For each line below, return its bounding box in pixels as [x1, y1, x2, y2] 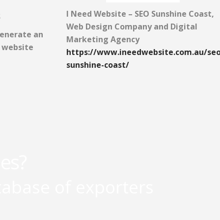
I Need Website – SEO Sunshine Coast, [66, 8, 214, 20]
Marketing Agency [66, 34, 139, 45]
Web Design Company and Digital [66, 21, 197, 32]
